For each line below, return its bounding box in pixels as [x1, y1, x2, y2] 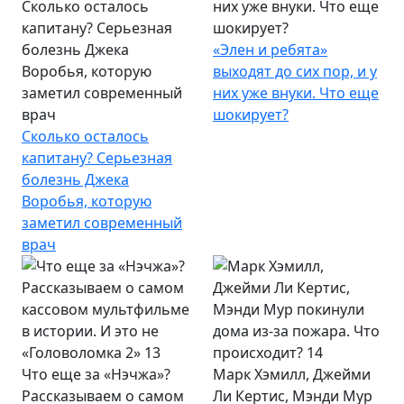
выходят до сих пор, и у [213, 60, 377, 81]
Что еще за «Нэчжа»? [22, 363, 170, 384]
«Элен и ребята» [213, 39, 327, 60]
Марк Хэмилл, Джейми [213, 363, 371, 384]
